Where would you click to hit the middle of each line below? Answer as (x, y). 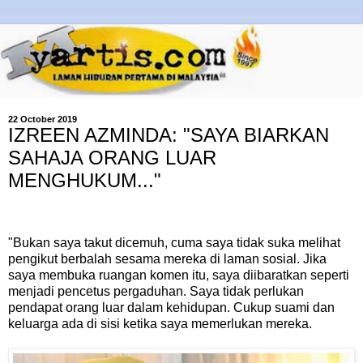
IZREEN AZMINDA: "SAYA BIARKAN (169, 135)
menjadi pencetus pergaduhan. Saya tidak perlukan (156, 292)
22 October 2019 (43, 119)
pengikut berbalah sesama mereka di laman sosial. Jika (167, 259)
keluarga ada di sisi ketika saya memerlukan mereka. (160, 324)
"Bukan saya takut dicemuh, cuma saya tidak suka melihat (174, 243)
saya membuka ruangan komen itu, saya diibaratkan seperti (179, 275)
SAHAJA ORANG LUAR (112, 157)
